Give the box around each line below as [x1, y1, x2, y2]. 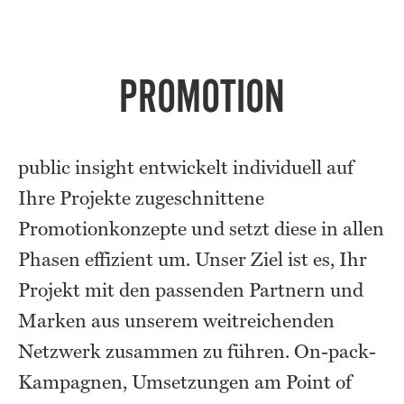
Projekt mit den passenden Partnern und [18, 278, 363, 301]
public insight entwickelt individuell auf [18, 155, 353, 179]
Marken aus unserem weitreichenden [18, 308, 335, 332]
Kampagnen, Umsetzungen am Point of [18, 370, 352, 393]
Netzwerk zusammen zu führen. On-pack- [18, 339, 376, 363]
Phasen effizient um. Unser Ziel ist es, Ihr [18, 247, 367, 271]
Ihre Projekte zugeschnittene [18, 186, 264, 209]
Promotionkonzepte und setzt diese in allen [18, 216, 384, 240]
